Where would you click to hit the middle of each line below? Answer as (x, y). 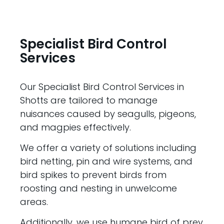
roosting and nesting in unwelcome (99, 188)
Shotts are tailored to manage (89, 100)
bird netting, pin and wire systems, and (106, 161)
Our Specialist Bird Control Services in (102, 86)
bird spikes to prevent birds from (93, 175)
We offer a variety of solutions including (108, 148)
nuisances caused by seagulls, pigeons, (108, 113)
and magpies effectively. (76, 127)
